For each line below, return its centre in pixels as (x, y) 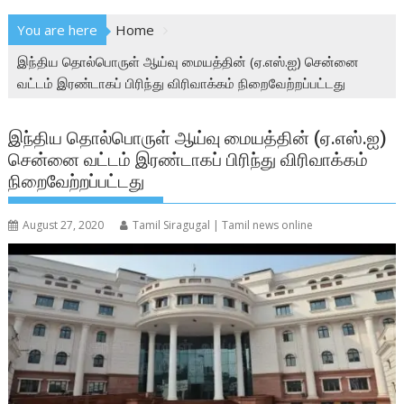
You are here (58, 30)
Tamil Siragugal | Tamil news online (223, 225)
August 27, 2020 (64, 225)
